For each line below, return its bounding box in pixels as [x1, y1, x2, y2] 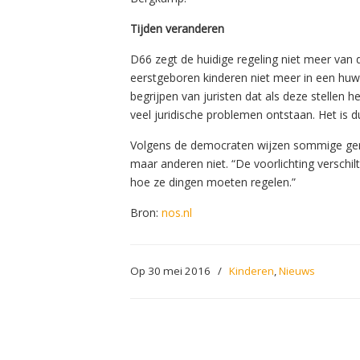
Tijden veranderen [130, 21, 224, 36]
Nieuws [279, 264, 315, 278]
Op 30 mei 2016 [130, 264, 213, 278]
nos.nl [162, 205, 192, 220]
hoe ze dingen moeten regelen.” [130, 174, 296, 190]
